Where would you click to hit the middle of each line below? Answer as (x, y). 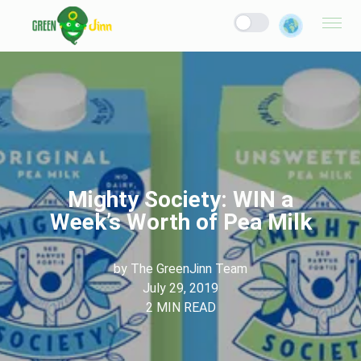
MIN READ (184, 307)
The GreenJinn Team (189, 269)
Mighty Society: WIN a (180, 199)
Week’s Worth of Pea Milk (180, 222)
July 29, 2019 (180, 288)
